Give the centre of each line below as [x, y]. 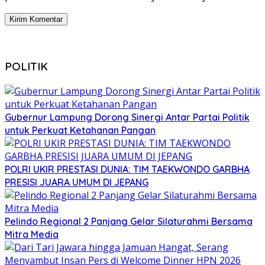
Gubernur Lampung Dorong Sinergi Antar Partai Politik [127, 117]
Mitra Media [32, 234]
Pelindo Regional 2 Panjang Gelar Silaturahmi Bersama [129, 221]
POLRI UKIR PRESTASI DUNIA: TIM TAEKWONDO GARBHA [127, 169]
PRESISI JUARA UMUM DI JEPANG [77, 182]
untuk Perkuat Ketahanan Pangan [80, 130]
